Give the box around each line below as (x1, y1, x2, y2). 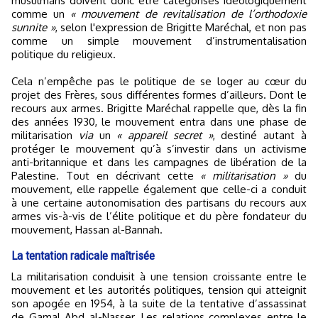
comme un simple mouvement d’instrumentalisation (11, 34, 307, 48)
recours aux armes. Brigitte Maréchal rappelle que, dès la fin (11, 102, 307, 115)
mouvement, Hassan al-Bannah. (11, 223, 163, 236)
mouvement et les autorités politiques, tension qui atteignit (11, 283, 307, 297)
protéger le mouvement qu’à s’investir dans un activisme (11, 142, 307, 155)
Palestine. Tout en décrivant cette (11, 169, 201, 182)
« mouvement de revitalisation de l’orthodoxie (70, 7, 307, 21)
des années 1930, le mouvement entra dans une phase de (11, 115, 307, 128)
